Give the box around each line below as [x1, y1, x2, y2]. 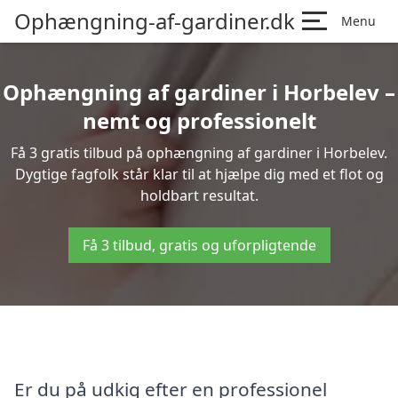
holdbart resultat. [139, 186, 259, 205]
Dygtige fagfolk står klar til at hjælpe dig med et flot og [14, 164, 384, 184]
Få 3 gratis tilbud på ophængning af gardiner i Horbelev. [11, 143, 387, 163]
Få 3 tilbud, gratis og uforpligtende [82, 235, 316, 255]
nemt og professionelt [82, 106, 316, 135]
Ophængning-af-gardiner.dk [14, 6, 295, 36]
